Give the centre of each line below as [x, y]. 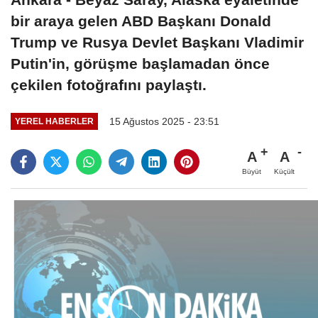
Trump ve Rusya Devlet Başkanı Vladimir [157, 42]
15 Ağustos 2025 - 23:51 [164, 121]
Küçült [284, 171]
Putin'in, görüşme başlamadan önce [140, 63]
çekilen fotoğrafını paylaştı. [109, 84]
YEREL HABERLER [54, 121]
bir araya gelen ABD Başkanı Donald [141, 21]
